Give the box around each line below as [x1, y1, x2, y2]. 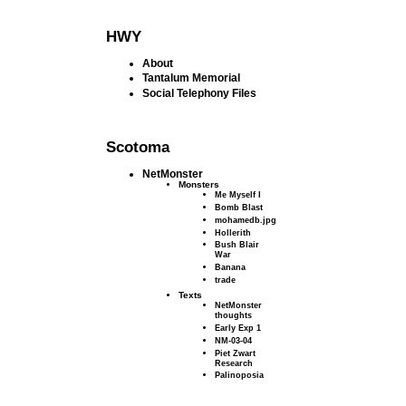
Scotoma [106, 138, 170, 157]
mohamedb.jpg [215, 214, 277, 225]
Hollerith [215, 227, 252, 237]
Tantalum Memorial [142, 72, 241, 84]
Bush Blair [215, 239, 260, 250]
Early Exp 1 [215, 322, 262, 333]
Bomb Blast [215, 201, 264, 212]
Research [215, 357, 254, 368]
